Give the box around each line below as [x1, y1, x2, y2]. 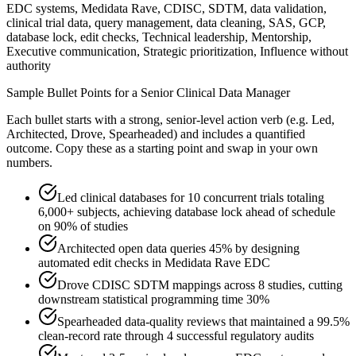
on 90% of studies [38, 219, 128, 234]
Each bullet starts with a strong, [6, 113, 166, 127]
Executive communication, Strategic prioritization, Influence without [6, 44, 348, 59]
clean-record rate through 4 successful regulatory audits [38, 329, 314, 343]
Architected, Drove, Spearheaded [6, 127, 173, 141]
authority [6, 59, 51, 73]
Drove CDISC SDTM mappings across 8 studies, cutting [57, 278, 342, 292]
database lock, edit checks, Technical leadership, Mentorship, [6, 30, 311, 44]
